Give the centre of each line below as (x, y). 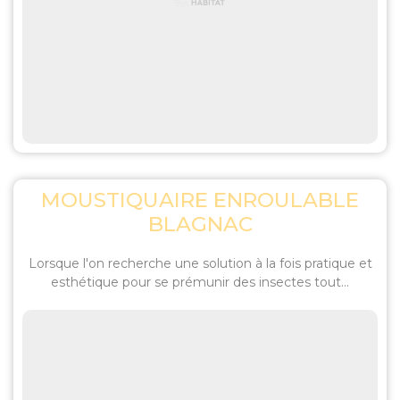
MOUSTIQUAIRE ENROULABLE (200, 200)
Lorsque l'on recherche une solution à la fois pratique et (200, 263)
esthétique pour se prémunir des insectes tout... (200, 282)
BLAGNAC (200, 224)
